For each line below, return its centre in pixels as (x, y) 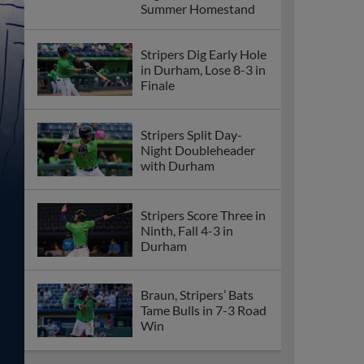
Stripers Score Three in (203, 214)
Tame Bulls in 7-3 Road (204, 310)
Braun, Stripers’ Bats (197, 295)
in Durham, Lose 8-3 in (203, 70)
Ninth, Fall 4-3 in (187, 230)
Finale (158, 85)
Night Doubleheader (198, 149)
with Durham (178, 165)
